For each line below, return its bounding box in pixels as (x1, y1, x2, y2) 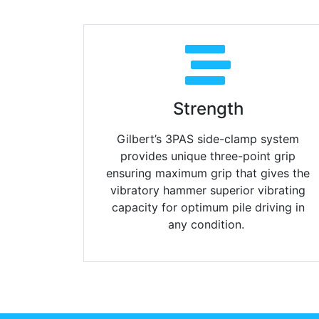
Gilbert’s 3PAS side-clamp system (117, 132, 299, 147)
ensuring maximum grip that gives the (106, 166, 310, 181)
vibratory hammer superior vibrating (110, 183, 305, 198)
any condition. (168, 217, 248, 232)
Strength (172, 98, 244, 120)
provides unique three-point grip (120, 149, 296, 164)
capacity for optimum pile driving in (111, 200, 305, 215)
